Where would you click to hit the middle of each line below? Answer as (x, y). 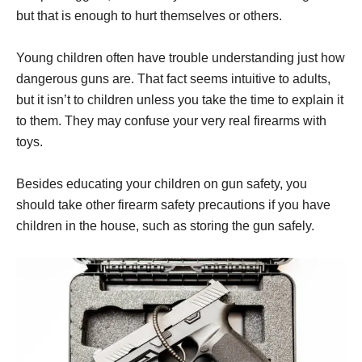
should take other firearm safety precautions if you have (173, 205)
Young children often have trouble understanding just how (181, 58)
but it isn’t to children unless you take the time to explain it (180, 100)
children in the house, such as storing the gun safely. (165, 226)
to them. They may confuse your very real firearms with (171, 121)
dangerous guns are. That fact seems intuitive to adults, (173, 79)
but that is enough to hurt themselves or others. (149, 16)
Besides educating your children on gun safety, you (162, 184)
